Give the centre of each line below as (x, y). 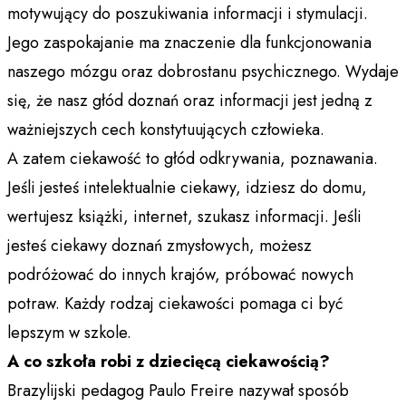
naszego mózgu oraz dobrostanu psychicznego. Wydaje (203, 71)
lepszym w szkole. (69, 332)
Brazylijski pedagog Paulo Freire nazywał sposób (178, 390)
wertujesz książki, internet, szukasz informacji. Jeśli (184, 216)
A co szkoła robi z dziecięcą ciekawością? (169, 361)
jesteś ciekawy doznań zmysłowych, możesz (159, 245)
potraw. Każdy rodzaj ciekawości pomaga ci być (175, 303)
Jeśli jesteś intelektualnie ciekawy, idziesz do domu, (187, 187)
